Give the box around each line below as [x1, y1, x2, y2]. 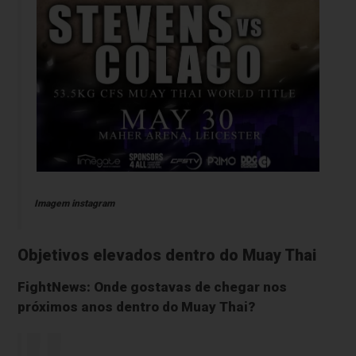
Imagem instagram [33, 197, 114, 209]
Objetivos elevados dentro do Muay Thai [17, 246, 317, 265]
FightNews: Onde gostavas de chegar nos [17, 278, 288, 295]
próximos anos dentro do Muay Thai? [17, 298, 256, 315]
